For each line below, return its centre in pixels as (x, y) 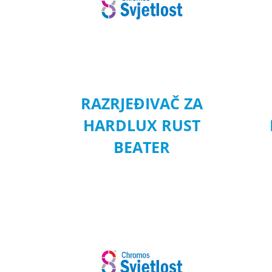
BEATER (142, 147)
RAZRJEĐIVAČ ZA (142, 103)
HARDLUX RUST (142, 125)
